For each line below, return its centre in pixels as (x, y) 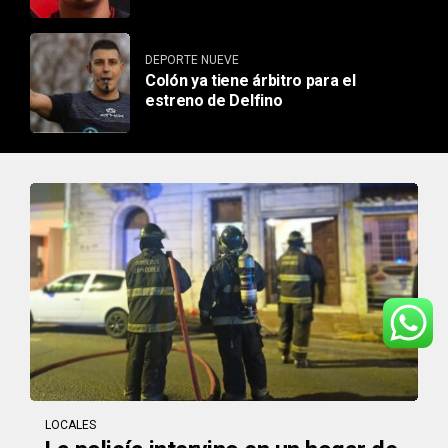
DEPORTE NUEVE (192, 60)
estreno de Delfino (214, 101)
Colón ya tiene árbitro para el (250, 81)
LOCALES (70, 424)
